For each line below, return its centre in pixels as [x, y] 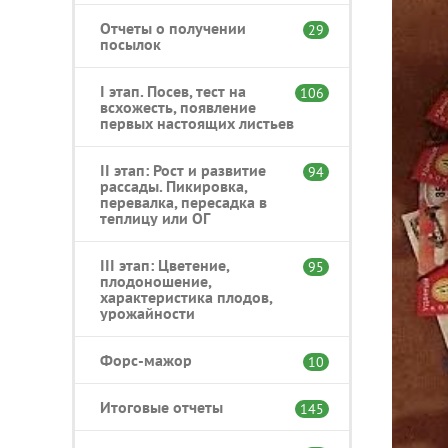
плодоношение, [155, 280]
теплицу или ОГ [155, 217]
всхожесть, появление [178, 106]
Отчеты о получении [173, 27]
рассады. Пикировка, [173, 185]
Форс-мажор [146, 359]
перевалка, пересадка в [183, 201]
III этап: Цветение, [164, 264]
